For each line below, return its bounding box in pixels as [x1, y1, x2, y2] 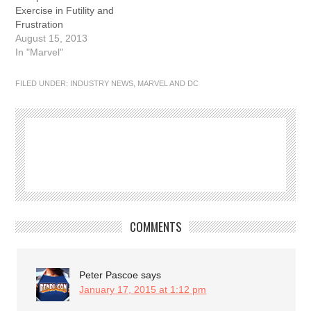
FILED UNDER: [15, 79, 71, 88]
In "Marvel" [15, 47, 64, 58]
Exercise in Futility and [15, 5, 115, 17]
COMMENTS [129, 217, 182, 236]
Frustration [15, 19, 64, 31]
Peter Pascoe [79, 269, 139, 281]
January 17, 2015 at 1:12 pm [79, 284, 207, 296]
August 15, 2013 [15, 33, 88, 44]
